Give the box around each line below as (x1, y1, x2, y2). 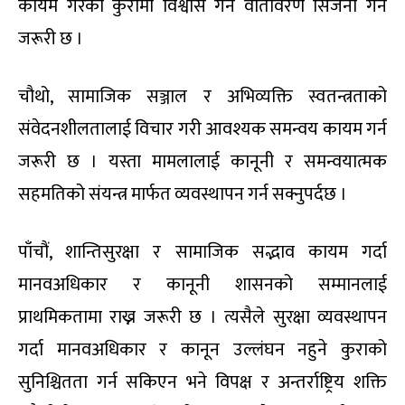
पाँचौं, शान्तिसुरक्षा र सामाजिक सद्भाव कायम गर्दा (18, 237, 387, 268)
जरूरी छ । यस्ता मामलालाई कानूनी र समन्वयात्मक (18, 146, 387, 178)
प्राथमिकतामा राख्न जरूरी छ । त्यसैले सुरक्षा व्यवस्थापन (18, 302, 387, 334)
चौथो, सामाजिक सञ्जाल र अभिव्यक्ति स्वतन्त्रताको (18, 81, 387, 113)
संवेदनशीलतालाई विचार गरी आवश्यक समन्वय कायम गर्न (18, 114, 387, 146)
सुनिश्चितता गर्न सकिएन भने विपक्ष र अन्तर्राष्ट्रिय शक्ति (18, 367, 387, 399)
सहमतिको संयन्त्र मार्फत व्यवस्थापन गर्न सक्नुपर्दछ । (18, 179, 347, 211)
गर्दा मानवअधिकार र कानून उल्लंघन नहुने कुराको (18, 334, 387, 366)
